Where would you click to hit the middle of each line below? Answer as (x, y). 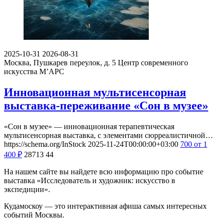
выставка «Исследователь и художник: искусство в (90, 180)
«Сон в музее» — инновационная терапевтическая (89, 126)
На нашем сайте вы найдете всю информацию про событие (104, 171)
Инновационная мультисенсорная (95, 92)
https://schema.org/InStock (45, 144)
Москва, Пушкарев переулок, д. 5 (60, 62)
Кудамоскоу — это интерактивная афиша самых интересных (105, 206)
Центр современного (153, 62)
